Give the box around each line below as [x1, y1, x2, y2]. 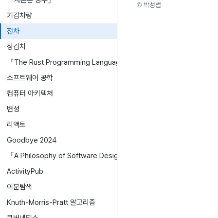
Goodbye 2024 [7, 136, 56, 145]
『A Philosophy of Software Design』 [7, 151, 129, 160]
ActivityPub [7, 167, 43, 176]
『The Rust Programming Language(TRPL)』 [7, 58, 155, 67]
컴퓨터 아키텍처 [7, 89, 53, 98]
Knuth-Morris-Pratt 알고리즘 [7, 198, 95, 207]
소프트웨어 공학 [7, 73, 53, 82]
